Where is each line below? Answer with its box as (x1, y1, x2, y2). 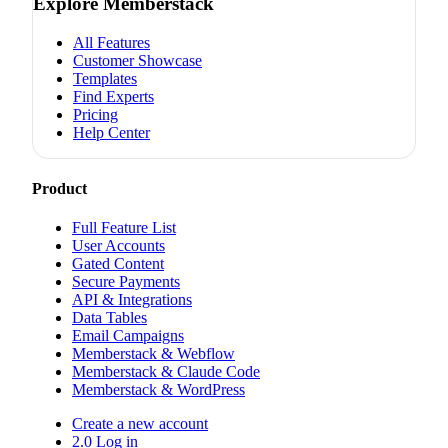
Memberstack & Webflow (72, 345, 235, 363)
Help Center (73, 123, 150, 141)
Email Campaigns (72, 327, 184, 345)
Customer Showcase (73, 51, 202, 69)
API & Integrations (72, 291, 192, 309)
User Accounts (72, 237, 165, 255)
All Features (73, 33, 150, 51)
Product (32, 179, 87, 197)
